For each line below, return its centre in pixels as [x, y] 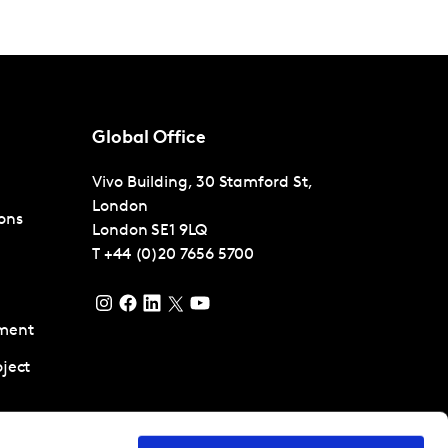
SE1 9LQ [179, 231]
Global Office [149, 139]
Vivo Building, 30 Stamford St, [202, 183]
